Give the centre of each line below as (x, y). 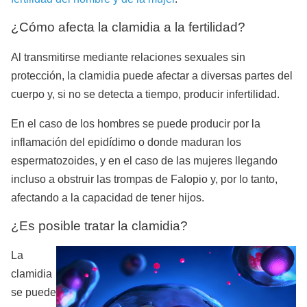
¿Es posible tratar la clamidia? (99, 225)
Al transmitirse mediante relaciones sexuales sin (128, 57)
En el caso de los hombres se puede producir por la (136, 123)
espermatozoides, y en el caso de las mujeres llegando (144, 160)
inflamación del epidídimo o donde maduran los (126, 142)
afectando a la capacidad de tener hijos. (109, 197)
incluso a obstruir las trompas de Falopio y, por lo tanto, (144, 179)
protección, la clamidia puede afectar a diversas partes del (152, 75)
